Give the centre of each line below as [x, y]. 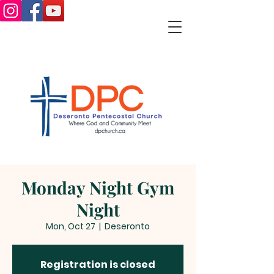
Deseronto [127, 226]
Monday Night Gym [98, 187]
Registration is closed [98, 265]
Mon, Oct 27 [71, 226]
